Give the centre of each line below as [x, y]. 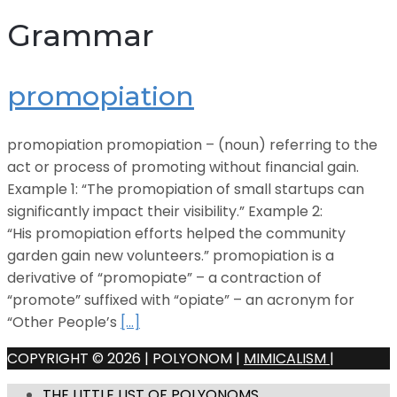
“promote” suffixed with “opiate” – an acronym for [181, 300]
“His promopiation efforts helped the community [176, 234]
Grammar [81, 36]
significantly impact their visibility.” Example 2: [165, 212]
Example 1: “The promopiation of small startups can [186, 190]
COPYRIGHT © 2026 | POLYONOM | [125, 359]
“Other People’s [64, 323]
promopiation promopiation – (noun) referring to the [192, 145]
